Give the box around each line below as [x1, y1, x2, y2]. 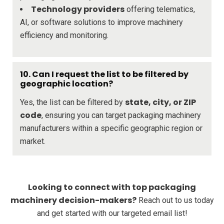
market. [20, 136, 45, 146]
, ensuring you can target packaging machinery [41, 110, 201, 120]
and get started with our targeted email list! [36, 208, 187, 218]
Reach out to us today [136, 195, 214, 205]
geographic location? [20, 77, 113, 89]
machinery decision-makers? [10, 194, 136, 206]
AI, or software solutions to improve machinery [20, 17, 183, 27]
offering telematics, [124, 4, 195, 14]
